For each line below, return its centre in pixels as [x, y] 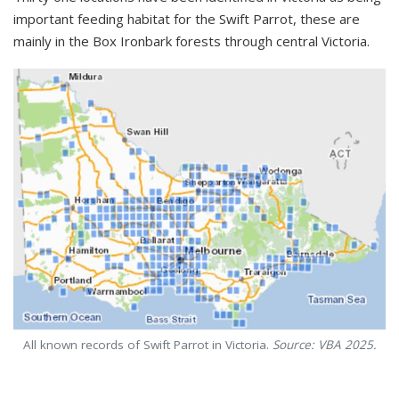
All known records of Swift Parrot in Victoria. [147, 344]
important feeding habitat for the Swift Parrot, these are [187, 19]
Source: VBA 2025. [324, 344]
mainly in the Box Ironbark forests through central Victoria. [191, 41]
